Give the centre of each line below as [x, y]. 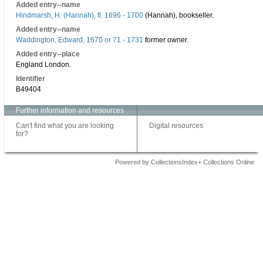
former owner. [166, 40]
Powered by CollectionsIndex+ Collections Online [185, 162]
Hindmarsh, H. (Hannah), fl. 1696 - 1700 [80, 15]
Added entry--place [48, 54]
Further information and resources [70, 110]
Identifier [31, 79]
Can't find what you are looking [65, 126]
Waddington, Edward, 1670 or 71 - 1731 [80, 40]
